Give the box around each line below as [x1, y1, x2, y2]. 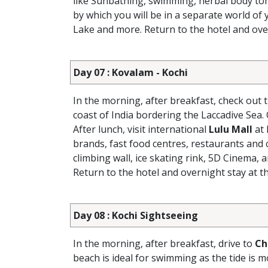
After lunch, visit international [73, 123, 209, 136]
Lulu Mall [209, 123, 252, 136]
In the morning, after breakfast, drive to [73, 237, 255, 250]
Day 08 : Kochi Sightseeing [74, 209, 198, 222]
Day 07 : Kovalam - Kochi [74, 66, 188, 79]
